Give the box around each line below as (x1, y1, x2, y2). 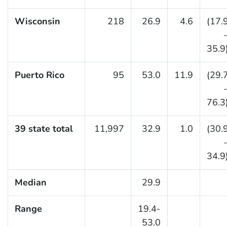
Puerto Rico (14, 69, 64, 82)
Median (14, 176, 47, 189)
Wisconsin (14, 15, 60, 28)
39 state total (14, 123, 73, 135)
